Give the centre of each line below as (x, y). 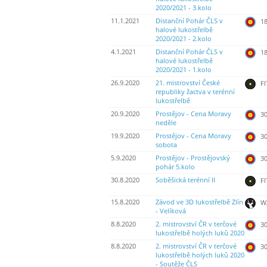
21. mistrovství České (188, 83)
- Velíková (171, 211)
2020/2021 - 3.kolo (184, 8)
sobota (166, 145)
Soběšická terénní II (185, 180)
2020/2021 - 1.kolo (184, 70)
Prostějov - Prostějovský (193, 158)
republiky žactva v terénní (195, 92)
